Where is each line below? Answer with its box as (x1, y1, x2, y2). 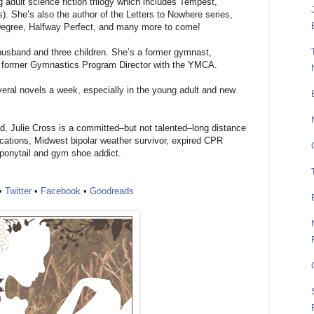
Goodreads (90, 186, 134, 197)
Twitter (5, 186, 32, 197)
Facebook (41, 186, 81, 197)
